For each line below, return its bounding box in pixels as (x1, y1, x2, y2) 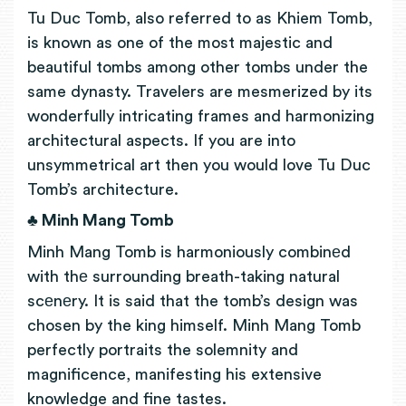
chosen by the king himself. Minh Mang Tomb (27, 316, 361, 333)
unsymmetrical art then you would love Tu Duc (27, 156, 371, 173)
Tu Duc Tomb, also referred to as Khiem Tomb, (27, 9, 372, 26)
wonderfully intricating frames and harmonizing (27, 107, 374, 124)
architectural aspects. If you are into (27, 131, 295, 149)
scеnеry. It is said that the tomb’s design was (27, 292, 358, 309)
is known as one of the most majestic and (27, 34, 333, 51)
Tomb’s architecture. (27, 180, 183, 198)
